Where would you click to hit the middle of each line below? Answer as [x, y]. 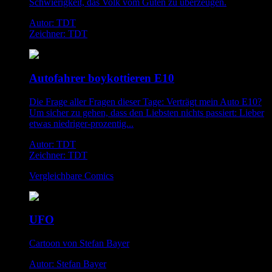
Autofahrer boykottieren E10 [102, 78]
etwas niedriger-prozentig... [81, 123]
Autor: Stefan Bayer [68, 264]
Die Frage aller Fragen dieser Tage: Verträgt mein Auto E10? [145, 101]
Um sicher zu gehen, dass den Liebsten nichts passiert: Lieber [147, 112]
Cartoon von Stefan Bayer [79, 243]
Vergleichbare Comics [71, 175]
